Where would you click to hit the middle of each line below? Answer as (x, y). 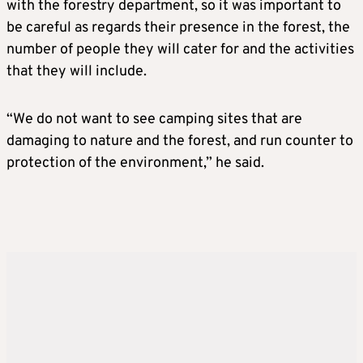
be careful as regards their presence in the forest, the (178, 28)
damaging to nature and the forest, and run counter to (180, 142)
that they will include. (77, 72)
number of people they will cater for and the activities (180, 50)
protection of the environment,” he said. (135, 164)
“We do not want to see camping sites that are (154, 120)
